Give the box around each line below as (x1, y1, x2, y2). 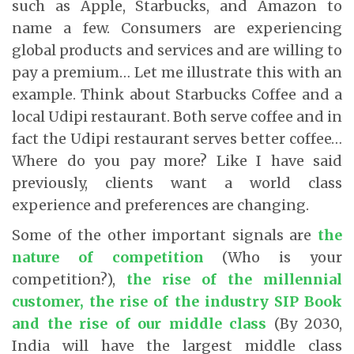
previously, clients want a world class (12, 173, 342, 192)
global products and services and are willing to (12, 40, 342, 59)
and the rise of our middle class (12, 314, 266, 333)
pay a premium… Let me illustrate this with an (12, 62, 342, 81)
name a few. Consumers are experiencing (12, 18, 342, 37)
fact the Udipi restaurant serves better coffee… (12, 129, 342, 148)
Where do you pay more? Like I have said (12, 151, 342, 170)
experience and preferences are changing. (12, 195, 309, 214)
